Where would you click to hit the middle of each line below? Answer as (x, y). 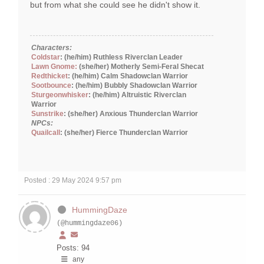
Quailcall (46, 133)
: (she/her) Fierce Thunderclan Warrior (124, 133)
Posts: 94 (73, 248)
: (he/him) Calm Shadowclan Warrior (128, 76)
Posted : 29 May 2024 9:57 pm (73, 181)
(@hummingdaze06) (90, 224)
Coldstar (46, 57)
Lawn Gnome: (54, 67)
